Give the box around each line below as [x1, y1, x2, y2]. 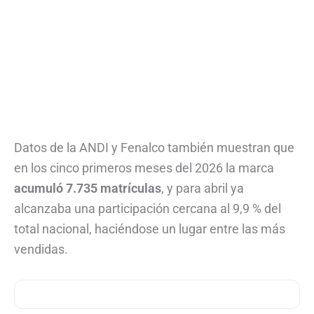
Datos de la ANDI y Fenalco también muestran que [14, 140, 294, 156]
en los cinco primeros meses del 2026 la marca [14, 161, 274, 176]
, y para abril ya [161, 181, 244, 196]
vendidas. [14, 242, 68, 257]
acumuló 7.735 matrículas [14, 181, 161, 196]
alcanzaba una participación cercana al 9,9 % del [14, 201, 281, 217]
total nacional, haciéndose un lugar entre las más [14, 221, 285, 237]
